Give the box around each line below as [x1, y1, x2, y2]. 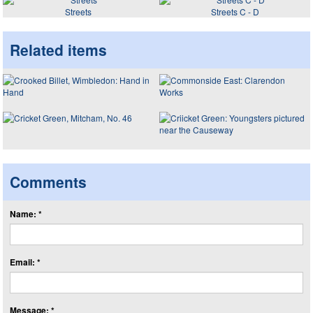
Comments [10, 171, 87, 192]
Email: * [10, 256, 41, 268]
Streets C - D [210, 5, 259, 17]
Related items [10, 38, 107, 60]
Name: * [10, 208, 42, 220]
